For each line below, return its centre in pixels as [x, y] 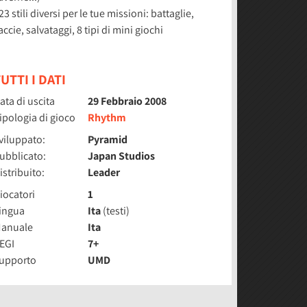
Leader [104, 172]
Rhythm [107, 118]
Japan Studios [122, 156]
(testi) [115, 211]
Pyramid [108, 139]
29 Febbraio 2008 [127, 101]
